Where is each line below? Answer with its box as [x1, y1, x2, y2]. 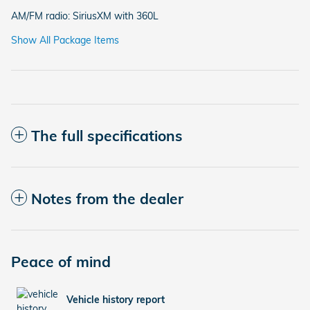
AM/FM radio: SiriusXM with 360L [11, 9, 158, 22]
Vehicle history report [66, 293, 165, 306]
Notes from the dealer [31, 189, 183, 208]
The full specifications [31, 126, 183, 145]
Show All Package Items [11, 33, 119, 46]
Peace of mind [11, 252, 111, 271]
